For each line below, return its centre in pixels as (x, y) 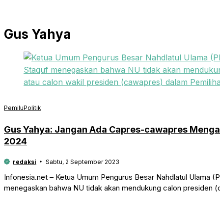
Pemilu (14, 108)
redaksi (25, 162)
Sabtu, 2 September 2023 (82, 162)
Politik (32, 108)
